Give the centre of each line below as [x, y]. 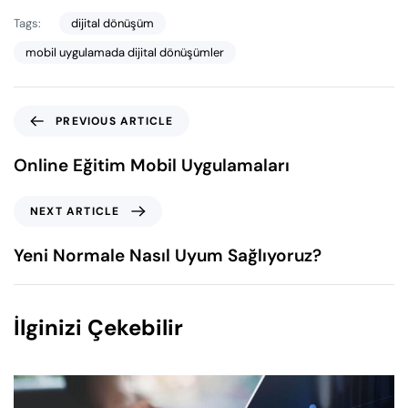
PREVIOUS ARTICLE [115, 122]
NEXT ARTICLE [75, 212]
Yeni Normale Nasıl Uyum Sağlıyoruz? [168, 256]
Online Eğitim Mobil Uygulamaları [152, 166]
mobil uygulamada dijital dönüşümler [125, 52]
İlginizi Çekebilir [98, 328]
